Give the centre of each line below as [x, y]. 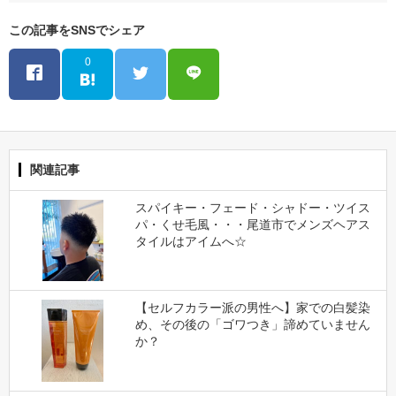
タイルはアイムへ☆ [190, 242]
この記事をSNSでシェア [77, 30]
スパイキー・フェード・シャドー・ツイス [252, 208]
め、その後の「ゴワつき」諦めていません [252, 325]
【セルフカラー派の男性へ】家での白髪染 [252, 308]
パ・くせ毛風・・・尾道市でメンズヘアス [252, 225]
